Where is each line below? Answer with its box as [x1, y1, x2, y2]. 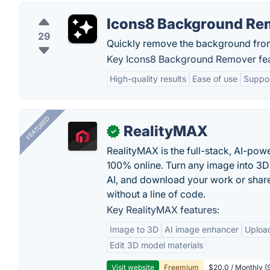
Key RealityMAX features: [107, 204, 219, 216]
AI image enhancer [165, 224, 239, 234]
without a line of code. [107, 188, 206, 200]
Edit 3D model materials [110, 240, 203, 250]
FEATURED [24, 115, 51, 142]
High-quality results [110, 74, 186, 84]
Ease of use [192, 74, 237, 84]
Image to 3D [110, 224, 159, 234]
